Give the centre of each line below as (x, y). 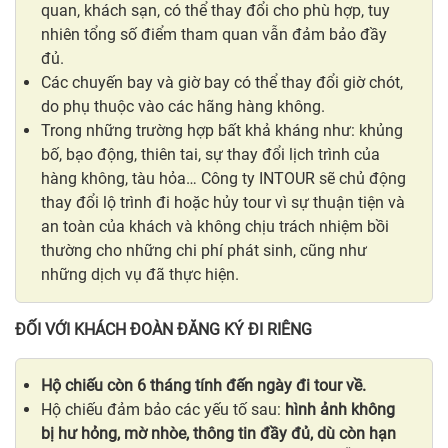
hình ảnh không (340, 409)
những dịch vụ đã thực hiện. (140, 274)
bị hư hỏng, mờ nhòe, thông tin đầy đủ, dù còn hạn (218, 433)
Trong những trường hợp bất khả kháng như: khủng (222, 130)
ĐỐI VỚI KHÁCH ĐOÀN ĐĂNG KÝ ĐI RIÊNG (163, 329)
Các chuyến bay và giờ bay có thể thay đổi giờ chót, (222, 82)
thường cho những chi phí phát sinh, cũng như (204, 250)
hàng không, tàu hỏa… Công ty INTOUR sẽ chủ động (223, 178)
